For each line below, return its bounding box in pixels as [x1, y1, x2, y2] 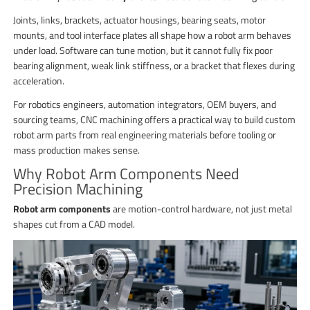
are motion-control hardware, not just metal [111, 201, 293, 216]
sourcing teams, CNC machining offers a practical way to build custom [13, 111, 296, 127]
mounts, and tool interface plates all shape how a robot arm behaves [13, 27, 292, 42]
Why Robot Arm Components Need [13, 161, 240, 185]
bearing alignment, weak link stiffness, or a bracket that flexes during [13, 57, 295, 73]
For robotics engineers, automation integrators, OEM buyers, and [13, 96, 277, 111]
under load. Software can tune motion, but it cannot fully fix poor [13, 42, 273, 57]
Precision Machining [13, 176, 143, 201]
